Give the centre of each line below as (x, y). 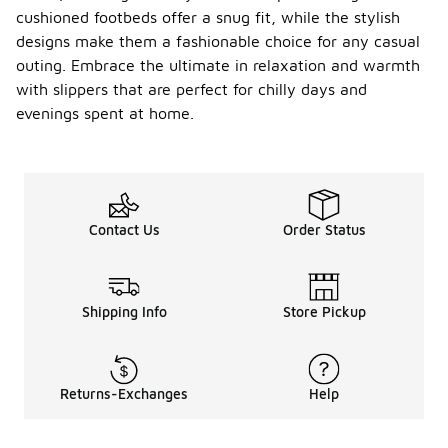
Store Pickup (324, 312)
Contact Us (124, 230)
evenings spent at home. (105, 113)
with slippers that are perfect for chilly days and (191, 89)
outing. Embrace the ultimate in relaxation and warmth (218, 65)
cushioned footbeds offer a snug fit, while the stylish (208, 17)
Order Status (324, 230)
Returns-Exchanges (124, 394)
